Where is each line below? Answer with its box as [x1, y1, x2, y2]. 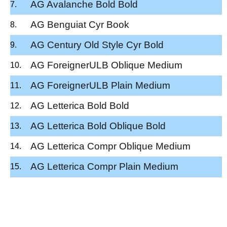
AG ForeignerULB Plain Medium [30, 80, 170, 91]
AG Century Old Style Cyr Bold [30, 39, 164, 50]
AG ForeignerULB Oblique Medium [30, 59, 182, 70]
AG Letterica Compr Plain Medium [30, 161, 178, 172]
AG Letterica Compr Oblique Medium [30, 140, 191, 152]
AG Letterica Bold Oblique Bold [30, 120, 166, 131]
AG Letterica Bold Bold [30, 100, 129, 111]
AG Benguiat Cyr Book [30, 19, 129, 30]
